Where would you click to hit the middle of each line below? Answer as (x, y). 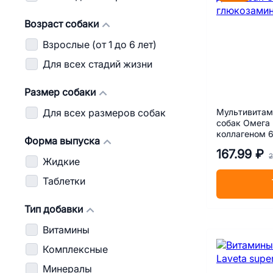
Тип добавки (54, 209)
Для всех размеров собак (104, 113)
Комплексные (75, 250)
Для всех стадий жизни (97, 64)
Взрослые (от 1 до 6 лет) (100, 45)
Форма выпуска (62, 141)
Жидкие (61, 162)
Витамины (66, 230)
